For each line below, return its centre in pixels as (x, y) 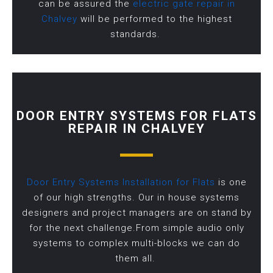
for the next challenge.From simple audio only (136, 228)
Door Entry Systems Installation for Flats (121, 183)
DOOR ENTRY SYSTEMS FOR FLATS (136, 116)
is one (231, 183)
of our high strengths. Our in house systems (136, 198)
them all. (136, 259)
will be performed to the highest (154, 19)
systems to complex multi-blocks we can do (136, 243)
